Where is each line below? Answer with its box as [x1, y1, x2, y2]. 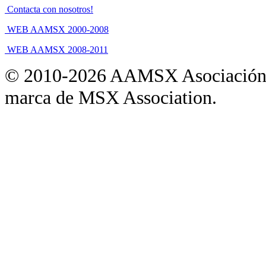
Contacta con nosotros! [7, 4, 93, 14]
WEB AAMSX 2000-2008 [7, 24, 109, 34]
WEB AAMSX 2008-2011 [7, 44, 108, 55]
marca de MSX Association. [5, 86, 217, 108]
